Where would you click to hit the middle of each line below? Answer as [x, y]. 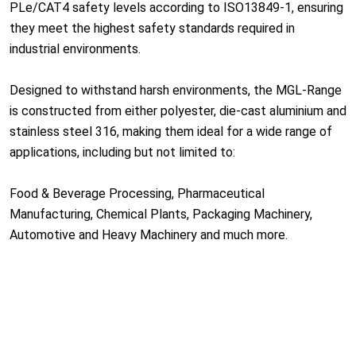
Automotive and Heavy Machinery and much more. [149, 235]
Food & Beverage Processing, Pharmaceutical [137, 193]
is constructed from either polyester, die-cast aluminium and [178, 111]
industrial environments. [75, 49]
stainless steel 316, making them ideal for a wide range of [171, 132]
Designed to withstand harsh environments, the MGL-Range [176, 90]
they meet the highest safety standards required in [152, 28]
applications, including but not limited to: [122, 152]
